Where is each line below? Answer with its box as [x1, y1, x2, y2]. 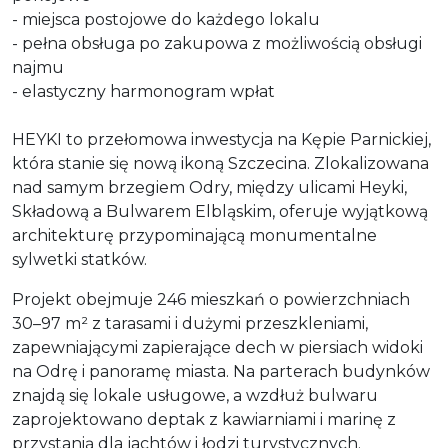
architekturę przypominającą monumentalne [12, 225, 377, 245]
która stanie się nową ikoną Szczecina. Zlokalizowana [12, 153, 429, 173]
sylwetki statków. [12, 249, 147, 269]
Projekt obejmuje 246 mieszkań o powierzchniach [12, 289, 410, 309]
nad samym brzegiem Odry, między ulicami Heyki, [12, 177, 407, 197]
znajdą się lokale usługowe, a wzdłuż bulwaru [12, 385, 378, 405]
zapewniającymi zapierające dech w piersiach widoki [12, 337, 423, 357]
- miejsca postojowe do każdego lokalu [12, 9, 324, 29]
